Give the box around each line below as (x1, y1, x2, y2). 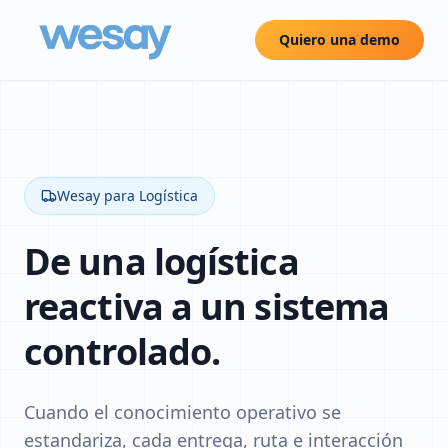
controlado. (24, 327, 221, 376)
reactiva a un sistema (24, 282, 390, 331)
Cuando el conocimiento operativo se (24, 400, 341, 424)
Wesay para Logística (57, 186, 198, 205)
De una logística (24, 237, 299, 286)
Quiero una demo (279, 30, 400, 49)
